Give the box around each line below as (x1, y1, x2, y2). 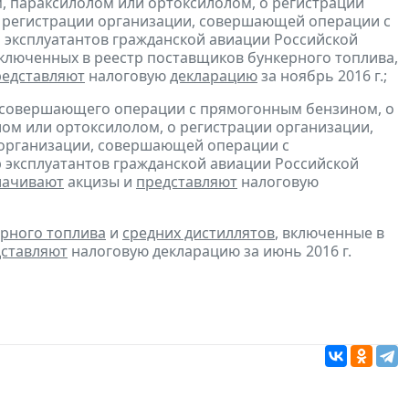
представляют (136, 171, 237, 192)
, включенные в (275, 222, 384, 243)
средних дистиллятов (122, 222, 275, 243)
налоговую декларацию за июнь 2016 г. (68, 240, 351, 261)
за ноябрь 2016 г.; (257, 65, 387, 86)
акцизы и (64, 171, 136, 192)
